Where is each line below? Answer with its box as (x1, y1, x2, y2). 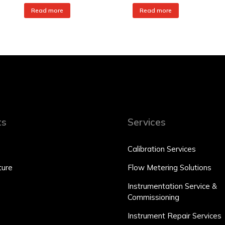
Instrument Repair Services (128, 211, 221, 220)
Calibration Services (128, 144, 196, 154)
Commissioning (128, 192, 179, 202)
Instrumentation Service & (128, 181, 217, 191)
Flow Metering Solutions (128, 163, 211, 172)
